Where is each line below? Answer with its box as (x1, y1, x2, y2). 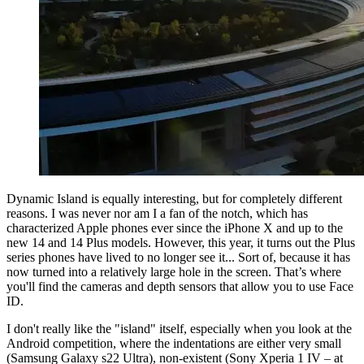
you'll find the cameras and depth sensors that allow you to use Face (6, 279, 353, 294)
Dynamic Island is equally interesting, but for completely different (6, 192, 342, 206)
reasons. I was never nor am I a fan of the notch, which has (6, 206, 308, 221)
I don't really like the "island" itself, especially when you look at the (6, 322, 352, 336)
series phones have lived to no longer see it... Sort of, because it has (6, 250, 350, 265)
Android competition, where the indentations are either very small (6, 336, 341, 351)
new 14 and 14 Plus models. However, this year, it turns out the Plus (6, 236, 355, 250)
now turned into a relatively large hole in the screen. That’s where (6, 265, 341, 279)
